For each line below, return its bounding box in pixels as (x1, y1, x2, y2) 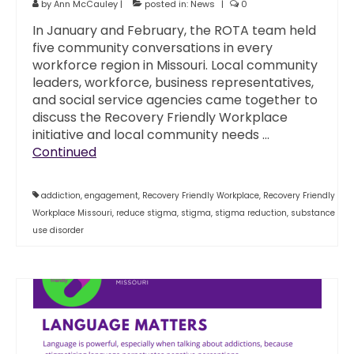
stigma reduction (215, 207, 287, 219)
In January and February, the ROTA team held (32, 21, 316, 40)
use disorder (32, 224, 84, 236)
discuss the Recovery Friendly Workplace (32, 108, 288, 126)
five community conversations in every (32, 39, 273, 57)
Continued (32, 143, 96, 161)
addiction (41, 190, 81, 201)
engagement (85, 190, 138, 201)
